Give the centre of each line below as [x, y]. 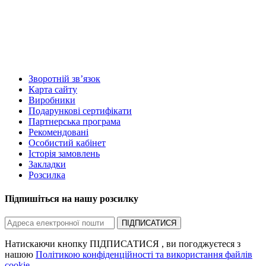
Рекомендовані [58, 132]
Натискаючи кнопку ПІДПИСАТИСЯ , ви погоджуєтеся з [123, 243]
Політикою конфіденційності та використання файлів [144, 254]
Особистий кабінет [67, 143]
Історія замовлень [64, 154]
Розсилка [47, 175]
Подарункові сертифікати [80, 111]
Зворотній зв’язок [64, 79]
